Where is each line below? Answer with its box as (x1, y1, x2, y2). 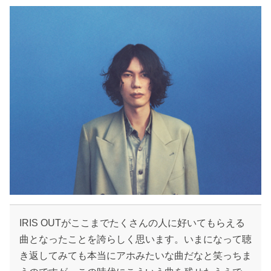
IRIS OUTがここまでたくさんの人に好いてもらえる (19, 217, 245, 228)
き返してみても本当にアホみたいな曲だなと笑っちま (19, 250, 252, 261)
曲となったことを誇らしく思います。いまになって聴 (19, 233, 252, 244)
